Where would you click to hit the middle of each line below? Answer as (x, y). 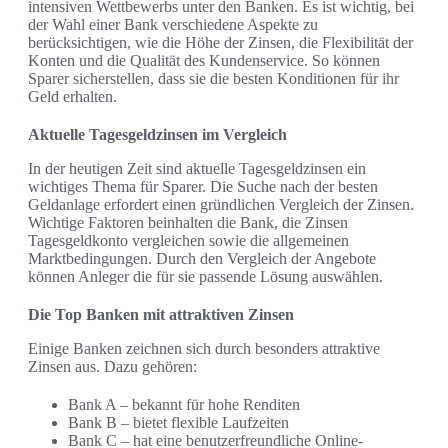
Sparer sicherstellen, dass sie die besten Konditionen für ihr (213, 79)
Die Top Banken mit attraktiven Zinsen (161, 315)
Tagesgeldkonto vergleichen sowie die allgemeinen (188, 241)
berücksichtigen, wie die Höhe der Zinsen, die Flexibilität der (220, 43)
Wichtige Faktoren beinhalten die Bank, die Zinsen (188, 223)
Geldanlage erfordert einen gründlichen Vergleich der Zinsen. (221, 205)
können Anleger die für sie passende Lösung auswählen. (205, 277)
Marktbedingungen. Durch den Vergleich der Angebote (202, 259)
